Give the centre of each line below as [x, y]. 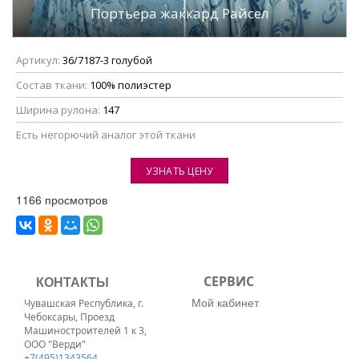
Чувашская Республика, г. [84, 304]
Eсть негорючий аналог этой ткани [106, 135]
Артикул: [39, 61]
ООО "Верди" [55, 345]
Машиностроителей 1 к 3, [85, 331]
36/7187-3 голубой [107, 61]
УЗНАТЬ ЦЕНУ [179, 171]
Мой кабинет [225, 303]
